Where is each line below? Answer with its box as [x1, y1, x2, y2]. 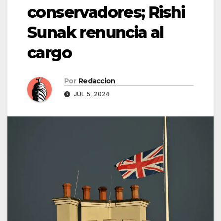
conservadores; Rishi [27, 2, 184, 22]
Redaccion [78, 76, 115, 86]
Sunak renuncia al [27, 23, 164, 42]
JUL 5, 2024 [72, 90, 110, 98]
